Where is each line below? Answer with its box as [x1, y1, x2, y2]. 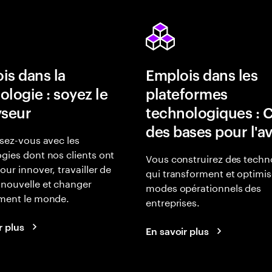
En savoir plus [146, 224, 209, 237]
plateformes [146, 84, 228, 103]
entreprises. [146, 194, 200, 209]
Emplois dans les [146, 65, 258, 84]
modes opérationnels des [146, 179, 262, 194]
